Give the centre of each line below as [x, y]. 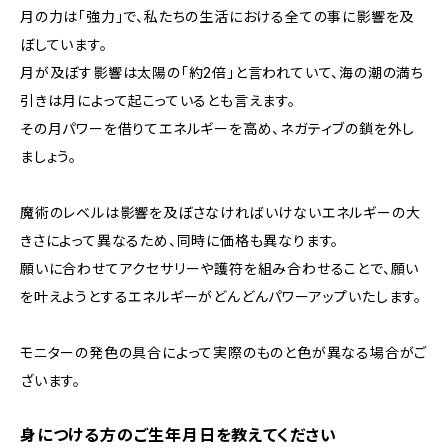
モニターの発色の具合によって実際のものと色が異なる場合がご [224, 352]
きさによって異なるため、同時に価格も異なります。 [180, 240]
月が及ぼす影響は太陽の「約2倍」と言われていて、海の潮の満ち [222, 72]
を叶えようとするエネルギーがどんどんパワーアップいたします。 [221, 296]
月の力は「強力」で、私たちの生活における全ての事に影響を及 [217, 16]
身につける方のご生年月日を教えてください [178, 435]
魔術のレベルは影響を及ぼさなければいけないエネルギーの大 [220, 212]
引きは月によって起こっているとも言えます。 [158, 100]
